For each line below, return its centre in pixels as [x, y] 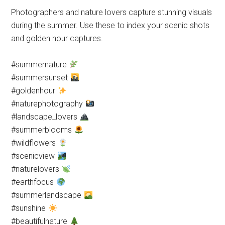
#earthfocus [34, 182]
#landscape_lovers [45, 117]
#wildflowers [35, 143]
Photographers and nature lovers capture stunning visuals [112, 12]
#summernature [40, 65]
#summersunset [41, 78]
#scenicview [34, 156]
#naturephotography [48, 104]
